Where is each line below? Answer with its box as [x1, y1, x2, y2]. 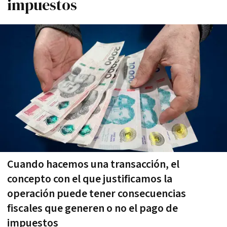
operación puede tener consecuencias [7, 186, 186, 201]
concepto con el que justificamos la [7, 171, 172, 186]
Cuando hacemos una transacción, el [7, 157, 179, 172]
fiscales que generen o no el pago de [7, 201, 178, 216]
